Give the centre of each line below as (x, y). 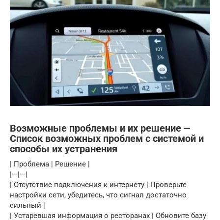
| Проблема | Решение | (50, 164)
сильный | (27, 206)
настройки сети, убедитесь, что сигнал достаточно (98, 195)
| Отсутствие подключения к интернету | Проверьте (98, 185)
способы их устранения (64, 149)
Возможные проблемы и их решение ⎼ (100, 129)
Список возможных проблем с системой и (107, 139)
